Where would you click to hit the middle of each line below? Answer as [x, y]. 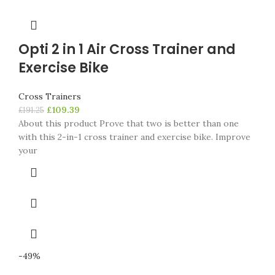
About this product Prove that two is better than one [129, 123]
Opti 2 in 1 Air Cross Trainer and [127, 49]
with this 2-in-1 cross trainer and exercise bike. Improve [134, 137]
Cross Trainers [50, 96]
